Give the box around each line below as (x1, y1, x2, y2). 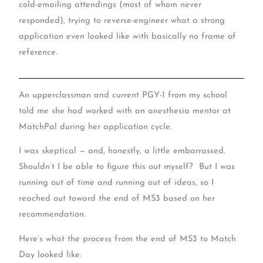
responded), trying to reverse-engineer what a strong (19, 16, 225, 26)
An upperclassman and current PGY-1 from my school (19, 90, 228, 100)
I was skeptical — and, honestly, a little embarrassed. (19, 147, 225, 156)
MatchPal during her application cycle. (19, 122, 172, 131)
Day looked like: (19, 250, 82, 259)
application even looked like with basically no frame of (19, 32, 237, 42)
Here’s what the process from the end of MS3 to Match (19, 234, 237, 244)
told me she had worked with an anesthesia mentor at (19, 106, 231, 116)
